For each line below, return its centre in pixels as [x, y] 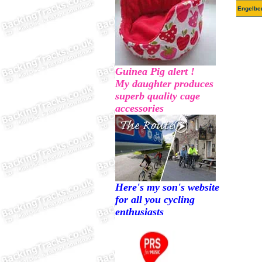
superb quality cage [158, 96]
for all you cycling [155, 199]
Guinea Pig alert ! [155, 71]
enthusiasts [139, 212]
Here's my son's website [167, 187]
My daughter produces [164, 84]
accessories [139, 108]
